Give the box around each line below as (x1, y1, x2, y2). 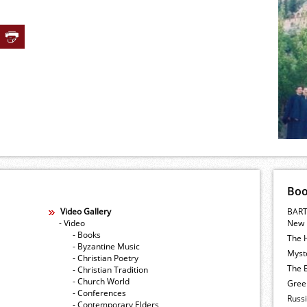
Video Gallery (60, 206, 111, 218)
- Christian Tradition (73, 264, 148, 276)
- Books (73, 229, 101, 241)
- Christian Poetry (73, 252, 138, 265)
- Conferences (73, 287, 126, 299)
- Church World (73, 275, 130, 288)
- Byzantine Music (73, 241, 140, 253)
